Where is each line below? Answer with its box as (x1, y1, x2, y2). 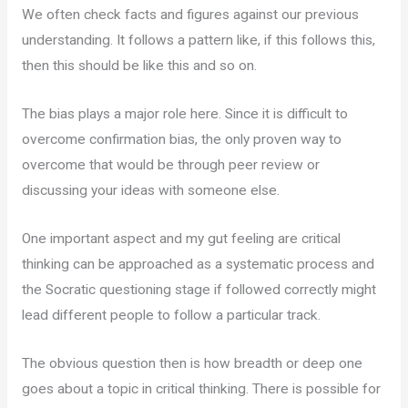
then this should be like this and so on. (21, 57, 260, 75)
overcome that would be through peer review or (21, 156, 320, 173)
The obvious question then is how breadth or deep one (21, 354, 362, 372)
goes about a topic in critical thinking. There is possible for (21, 380, 381, 397)
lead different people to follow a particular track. (21, 306, 321, 323)
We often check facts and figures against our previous (21, 6, 359, 24)
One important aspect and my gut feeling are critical (21, 229, 341, 247)
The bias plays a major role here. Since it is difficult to (21, 105, 348, 122)
